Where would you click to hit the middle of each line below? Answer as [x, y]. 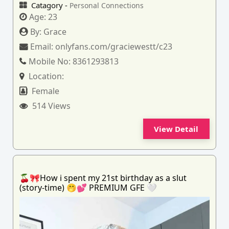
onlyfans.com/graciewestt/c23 [114, 46]
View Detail [176, 129]
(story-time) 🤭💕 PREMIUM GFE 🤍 [88, 187]
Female [45, 91]
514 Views [51, 106]
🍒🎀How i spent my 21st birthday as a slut [103, 178]
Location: [45, 76]
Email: [43, 46]
